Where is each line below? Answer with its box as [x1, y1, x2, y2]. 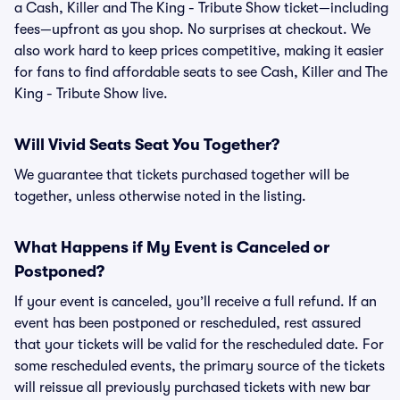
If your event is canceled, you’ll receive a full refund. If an [14, 294, 377, 310]
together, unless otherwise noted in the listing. [14, 188, 306, 204]
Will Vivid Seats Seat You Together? [14, 136, 279, 154]
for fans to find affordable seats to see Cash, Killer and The [14, 64, 387, 80]
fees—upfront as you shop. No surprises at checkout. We [14, 21, 371, 37]
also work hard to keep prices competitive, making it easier [14, 43, 384, 59]
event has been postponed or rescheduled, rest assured [14, 315, 361, 331]
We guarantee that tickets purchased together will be [14, 167, 349, 183]
